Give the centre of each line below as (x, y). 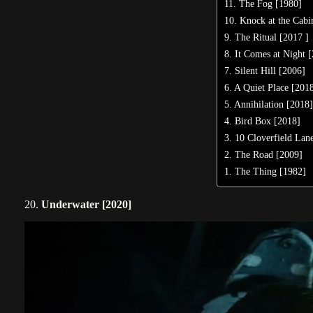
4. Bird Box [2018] (263, 121)
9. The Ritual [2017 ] (267, 37)
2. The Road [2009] (264, 155)
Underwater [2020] (86, 205)
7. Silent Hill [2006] (265, 71)
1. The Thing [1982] (265, 172)
